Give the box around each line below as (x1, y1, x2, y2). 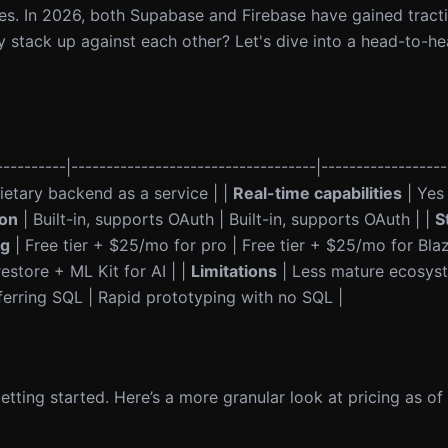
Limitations (191, 261, 277, 281)
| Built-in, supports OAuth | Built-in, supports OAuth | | (18, 209, 435, 229)
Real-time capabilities (233, 183, 402, 203)
